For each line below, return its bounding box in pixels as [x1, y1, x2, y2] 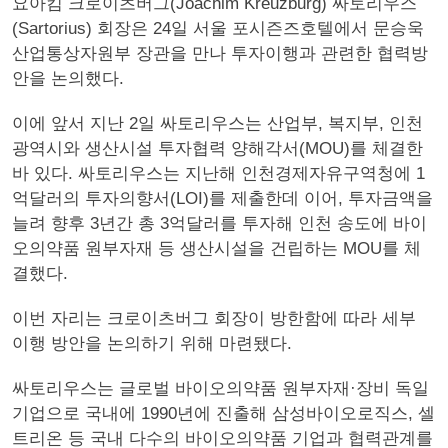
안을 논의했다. [12, 69, 124, 88]
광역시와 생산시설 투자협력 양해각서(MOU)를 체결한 [12, 139, 423, 158]
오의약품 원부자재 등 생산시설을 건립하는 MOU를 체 [12, 239, 421, 258]
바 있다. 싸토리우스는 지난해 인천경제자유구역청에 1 [12, 164, 425, 183]
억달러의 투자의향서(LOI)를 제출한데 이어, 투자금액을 [12, 189, 433, 208]
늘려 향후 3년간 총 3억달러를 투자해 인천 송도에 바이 [12, 214, 427, 233]
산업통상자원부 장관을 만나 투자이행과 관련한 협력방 [12, 44, 428, 63]
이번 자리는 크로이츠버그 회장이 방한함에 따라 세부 [12, 309, 416, 328]
